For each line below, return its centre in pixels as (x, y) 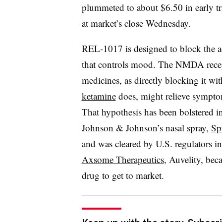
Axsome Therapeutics (123, 159)
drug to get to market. (123, 175)
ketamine (99, 96)
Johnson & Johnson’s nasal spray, (146, 127)
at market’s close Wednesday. (136, 23)
